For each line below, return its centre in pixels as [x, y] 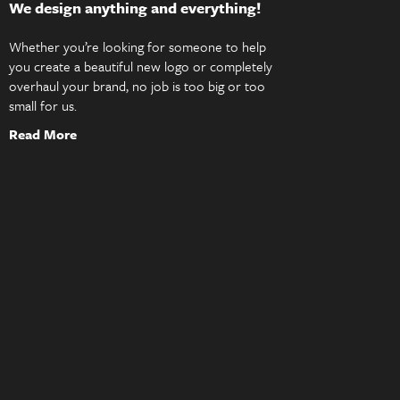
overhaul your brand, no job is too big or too [137, 85]
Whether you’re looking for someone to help [137, 46]
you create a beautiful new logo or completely [141, 66]
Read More [43, 133]
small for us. [43, 105]
